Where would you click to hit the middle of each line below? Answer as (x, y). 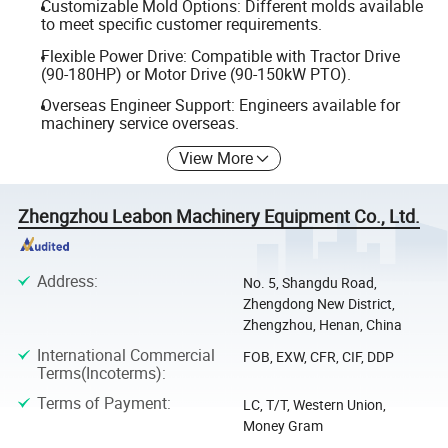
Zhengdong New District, (318, 304)
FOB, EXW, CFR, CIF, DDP (318, 357)
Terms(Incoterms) (99, 373)
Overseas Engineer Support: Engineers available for (220, 105)
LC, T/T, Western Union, (314, 404)
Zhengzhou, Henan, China (322, 325)
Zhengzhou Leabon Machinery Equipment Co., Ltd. (219, 215)
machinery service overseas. (139, 123)
